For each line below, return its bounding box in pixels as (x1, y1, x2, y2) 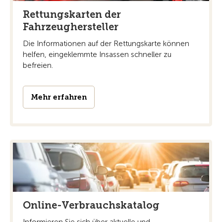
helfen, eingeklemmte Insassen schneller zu (23, 50, 171, 59)
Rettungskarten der (23, 8, 121, 21)
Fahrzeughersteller (23, 21, 118, 33)
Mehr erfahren (31, 93, 87, 102)
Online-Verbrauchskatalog (23, 199, 160, 212)
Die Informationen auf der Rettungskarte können (23, 39, 189, 49)
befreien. (23, 61, 53, 70)
